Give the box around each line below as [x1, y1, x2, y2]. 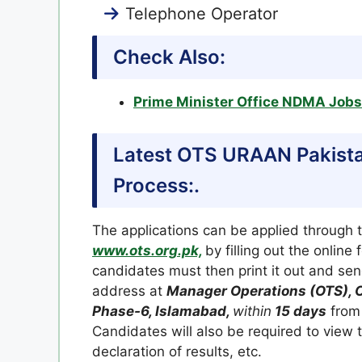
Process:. [113, 173, 200, 197]
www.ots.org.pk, [92, 242, 202, 259]
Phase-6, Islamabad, [92, 302, 233, 319]
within [233, 302, 271, 319]
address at [92, 282, 166, 299]
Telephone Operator [125, 4, 278, 23]
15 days [271, 302, 326, 319]
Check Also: [113, 45, 225, 69]
